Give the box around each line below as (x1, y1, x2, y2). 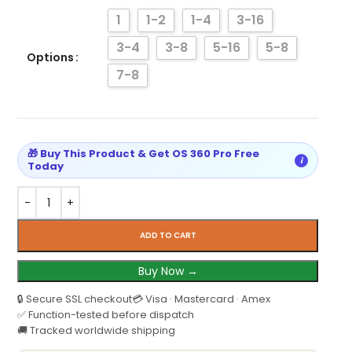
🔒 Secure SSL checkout (17, 291, 133, 307)
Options (27, 49, 75, 66)
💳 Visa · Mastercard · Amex (132, 291, 271, 307)
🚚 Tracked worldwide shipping (17, 323, 176, 339)
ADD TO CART (139, 229, 196, 242)
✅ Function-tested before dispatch (17, 307, 195, 323)
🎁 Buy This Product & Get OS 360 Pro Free (27, 146, 260, 162)
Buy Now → (137, 263, 198, 280)
